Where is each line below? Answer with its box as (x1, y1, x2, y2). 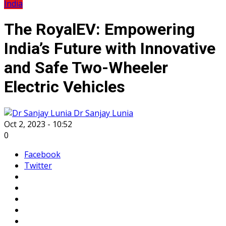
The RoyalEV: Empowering (4, 20, 195, 39)
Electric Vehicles (4, 77, 125, 97)
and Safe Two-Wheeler (4, 58, 168, 78)
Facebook (24, 148, 61, 160)
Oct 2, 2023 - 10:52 (4, 118, 72, 130)
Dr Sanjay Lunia (72, 107, 133, 119)
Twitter (24, 159, 52, 171)
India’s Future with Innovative (4, 39, 215, 59)
